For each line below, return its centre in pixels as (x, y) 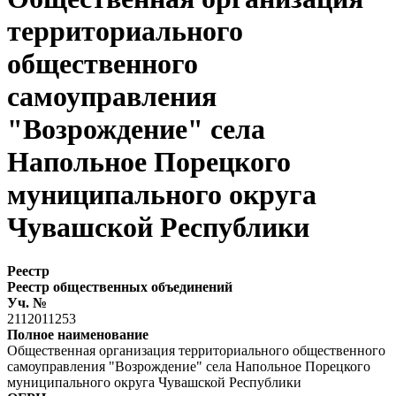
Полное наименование (78, 334)
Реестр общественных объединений (120, 286)
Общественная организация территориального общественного (196, 350)
